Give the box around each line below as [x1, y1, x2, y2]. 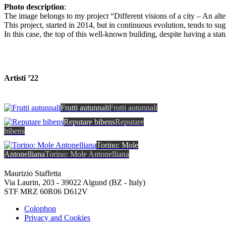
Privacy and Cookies [24, 213, 90, 222]
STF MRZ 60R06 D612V [4, 187, 88, 196]
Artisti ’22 [4, 74, 38, 83]
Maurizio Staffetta [4, 169, 61, 178]
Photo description [4, 2, 64, 11]
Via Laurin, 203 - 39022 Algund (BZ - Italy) [4, 178, 145, 187]
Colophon [24, 204, 56, 213]
